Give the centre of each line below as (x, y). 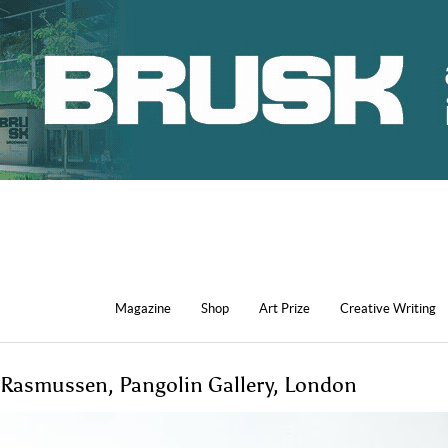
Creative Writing (388, 308)
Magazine (143, 308)
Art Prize (284, 308)
